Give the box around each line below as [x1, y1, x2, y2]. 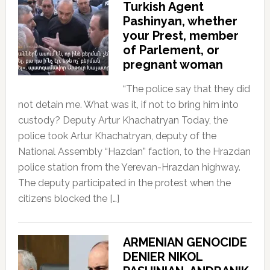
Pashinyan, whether [122, 13, 237, 28]
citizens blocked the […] [17, 192, 119, 204]
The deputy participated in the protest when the [17, 177, 231, 189]
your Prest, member [122, 28, 239, 43]
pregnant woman [122, 57, 223, 72]
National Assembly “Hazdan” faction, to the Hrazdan [17, 145, 251, 157]
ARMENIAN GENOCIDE [122, 234, 247, 250]
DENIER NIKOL [122, 249, 202, 264]
